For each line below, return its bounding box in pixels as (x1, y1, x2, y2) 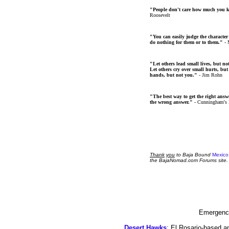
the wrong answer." (150, 99, 193, 105)
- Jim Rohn (197, 72, 222, 78)
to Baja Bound (175, 152, 211, 157)
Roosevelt (150, 12, 170, 18)
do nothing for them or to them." (150, 39, 223, 45)
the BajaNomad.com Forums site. (150, 157, 228, 163)
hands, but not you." (150, 72, 197, 78)
